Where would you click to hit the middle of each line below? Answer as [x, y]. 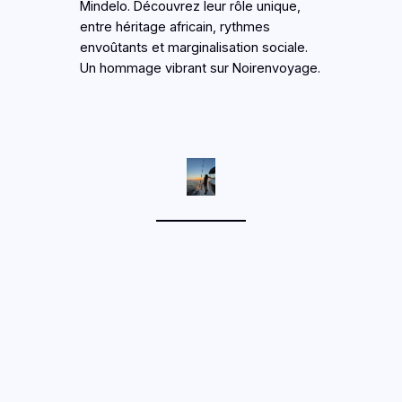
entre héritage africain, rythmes [175, 26]
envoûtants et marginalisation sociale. [193, 47]
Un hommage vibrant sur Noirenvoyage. [200, 68]
